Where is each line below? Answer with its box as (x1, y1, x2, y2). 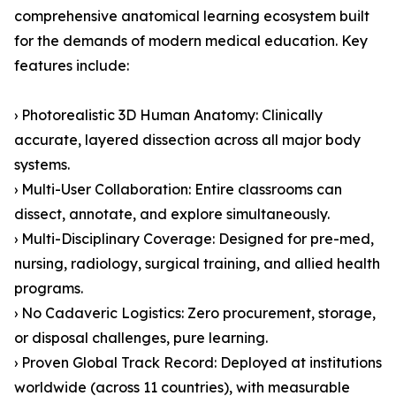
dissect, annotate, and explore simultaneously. (14, 205, 330, 224)
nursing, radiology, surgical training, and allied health (14, 255, 380, 273)
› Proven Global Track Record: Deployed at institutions (14, 354, 382, 372)
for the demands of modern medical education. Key (14, 32, 368, 50)
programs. (14, 279, 83, 298)
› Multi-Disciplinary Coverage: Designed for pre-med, (14, 230, 374, 248)
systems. (14, 156, 70, 174)
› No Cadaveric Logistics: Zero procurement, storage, (14, 304, 376, 323)
